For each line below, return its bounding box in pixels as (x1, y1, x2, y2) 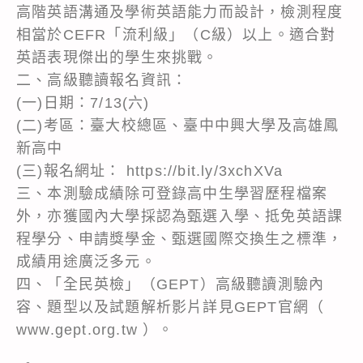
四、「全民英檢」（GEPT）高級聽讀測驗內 (16, 275, 325, 293)
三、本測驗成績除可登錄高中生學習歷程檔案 (16, 185, 328, 202)
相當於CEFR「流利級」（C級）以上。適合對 (16, 26, 336, 43)
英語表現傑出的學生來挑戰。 (16, 49, 219, 66)
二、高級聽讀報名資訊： (16, 71, 188, 88)
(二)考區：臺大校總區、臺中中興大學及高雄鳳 (16, 117, 340, 134)
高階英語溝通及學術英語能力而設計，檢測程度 (16, 3, 344, 20)
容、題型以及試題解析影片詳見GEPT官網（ (16, 298, 325, 315)
